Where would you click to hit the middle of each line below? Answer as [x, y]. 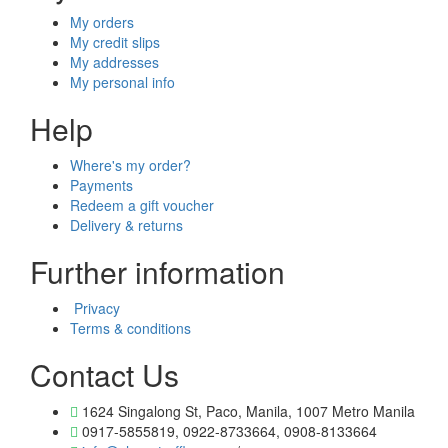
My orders [102, 22]
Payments [101, 185]
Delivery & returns [126, 225]
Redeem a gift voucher [142, 205]
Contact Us [104, 374]
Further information [157, 271]
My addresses [114, 62]
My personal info [122, 82]
